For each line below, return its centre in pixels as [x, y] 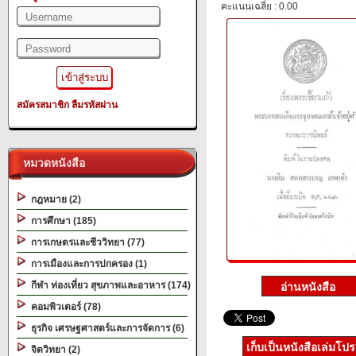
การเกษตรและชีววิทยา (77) [85, 242]
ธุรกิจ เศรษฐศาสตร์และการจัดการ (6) [105, 328]
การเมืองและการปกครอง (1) [87, 264]
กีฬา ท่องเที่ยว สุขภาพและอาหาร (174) [108, 285]
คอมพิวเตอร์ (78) [64, 307]
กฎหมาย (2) [54, 199]
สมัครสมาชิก [43, 105]
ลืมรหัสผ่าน [95, 105]
